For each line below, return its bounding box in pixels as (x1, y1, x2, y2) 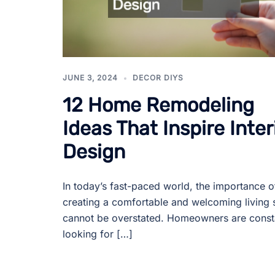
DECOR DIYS (133, 72, 184, 82)
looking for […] (63, 227, 133, 240)
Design (63, 139, 125, 163)
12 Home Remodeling (63, 93, 254, 117)
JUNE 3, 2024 (63, 72, 118, 82)
